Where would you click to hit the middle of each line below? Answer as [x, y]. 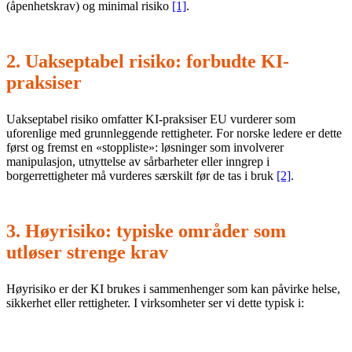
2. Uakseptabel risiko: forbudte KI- [148, 62]
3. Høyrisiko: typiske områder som [146, 231]
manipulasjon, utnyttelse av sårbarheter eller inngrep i [138, 162]
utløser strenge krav [87, 253]
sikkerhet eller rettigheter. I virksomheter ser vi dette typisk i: [155, 303]
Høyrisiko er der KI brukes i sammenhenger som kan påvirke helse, [173, 289]
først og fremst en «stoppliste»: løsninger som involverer [145, 148]
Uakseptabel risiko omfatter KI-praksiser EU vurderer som [151, 119]
